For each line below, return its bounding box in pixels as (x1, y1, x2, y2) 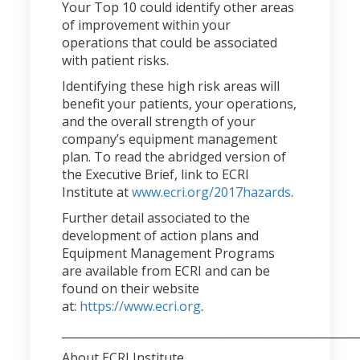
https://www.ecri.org (80, 297, 202, 315)
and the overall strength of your (62, 112, 256, 130)
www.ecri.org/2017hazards (132, 183, 292, 201)
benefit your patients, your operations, (62, 95, 297, 112)
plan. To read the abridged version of (62, 148, 287, 166)
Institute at (62, 183, 133, 201)
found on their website (62, 280, 200, 297)
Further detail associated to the (62, 209, 251, 227)
